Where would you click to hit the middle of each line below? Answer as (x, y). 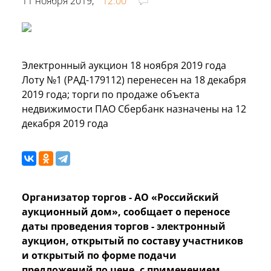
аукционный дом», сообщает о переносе (126, 211)
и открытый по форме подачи (99, 255)
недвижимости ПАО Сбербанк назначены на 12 (134, 109)
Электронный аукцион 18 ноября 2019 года (124, 65)
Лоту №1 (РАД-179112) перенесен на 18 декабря (134, 80)
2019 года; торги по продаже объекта (111, 94)
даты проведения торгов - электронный (124, 226)
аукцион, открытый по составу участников (132, 240)
